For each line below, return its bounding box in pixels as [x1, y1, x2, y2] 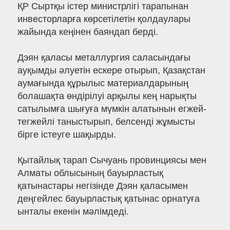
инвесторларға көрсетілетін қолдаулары [17, 14, 190, 25]
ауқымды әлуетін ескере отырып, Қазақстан [17, 65, 205, 76]
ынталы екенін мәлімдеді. [17, 206, 129, 217]
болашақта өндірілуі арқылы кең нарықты [17, 91, 197, 102]
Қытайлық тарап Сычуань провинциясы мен [17, 155, 206, 166]
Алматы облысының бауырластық [17, 168, 163, 179]
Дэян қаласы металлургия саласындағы [17, 52, 190, 63]
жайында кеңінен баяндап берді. [17, 27, 158, 37]
